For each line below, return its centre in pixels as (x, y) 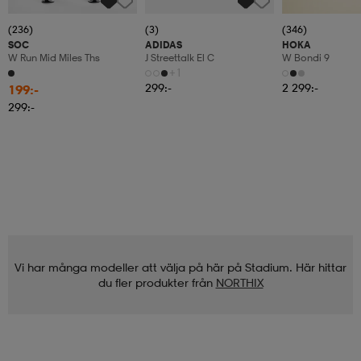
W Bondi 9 (306, 58)
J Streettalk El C (180, 58)
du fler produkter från (155, 283)
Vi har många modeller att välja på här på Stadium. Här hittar (180, 268)
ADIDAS (164, 45)
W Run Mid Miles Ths (54, 58)
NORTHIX (239, 283)
